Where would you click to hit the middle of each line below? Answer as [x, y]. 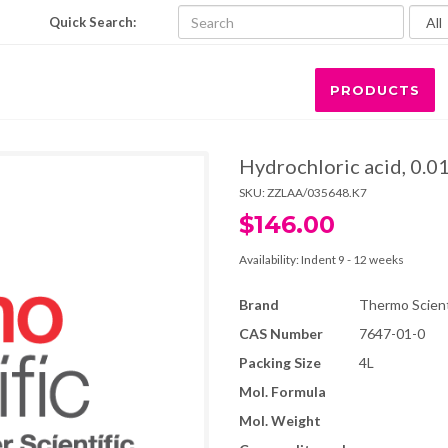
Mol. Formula [282, 391]
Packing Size [280, 362]
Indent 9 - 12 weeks [352, 259]
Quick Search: [93, 22]
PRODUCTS [375, 90]
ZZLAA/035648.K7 [317, 192]
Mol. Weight [280, 420]
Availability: [270, 259]
